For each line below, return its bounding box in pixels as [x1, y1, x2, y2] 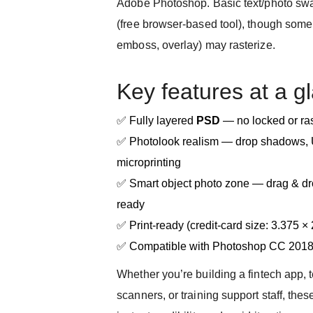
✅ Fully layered [117, 115, 197, 126]
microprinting [117, 156, 182, 168]
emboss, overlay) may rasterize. [117, 39, 275, 51]
